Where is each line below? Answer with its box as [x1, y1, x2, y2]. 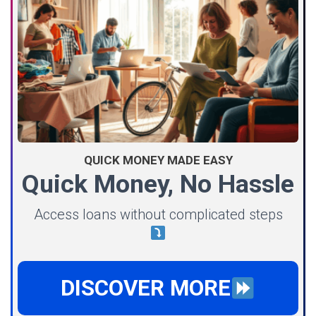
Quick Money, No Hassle [22, 169, 294, 200]
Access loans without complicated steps [33, 206, 283, 224]
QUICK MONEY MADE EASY [83, 153, 233, 168]
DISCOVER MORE [60, 275, 231, 302]
